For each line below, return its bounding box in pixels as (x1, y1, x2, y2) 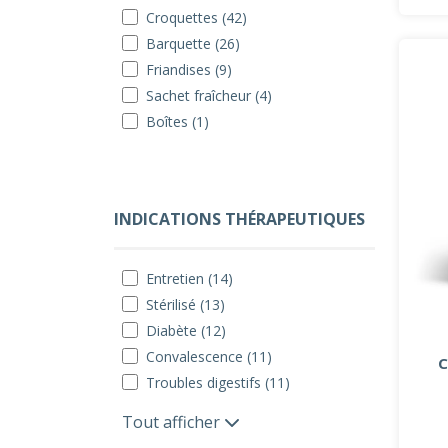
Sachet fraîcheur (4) (146, 86, 272, 105)
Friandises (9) (146, 60, 232, 79)
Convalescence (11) (146, 347, 272, 366)
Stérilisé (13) (146, 295, 225, 314)
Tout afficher (122, 411, 224, 433)
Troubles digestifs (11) (146, 373, 290, 392)
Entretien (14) (146, 269, 233, 288)
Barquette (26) (146, 34, 240, 53)
